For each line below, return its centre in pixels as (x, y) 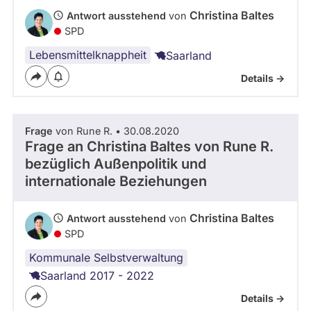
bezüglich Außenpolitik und (116, 164)
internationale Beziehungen (116, 181)
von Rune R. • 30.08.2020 (116, 131)
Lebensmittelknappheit (88, 55)
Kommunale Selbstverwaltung (106, 258)
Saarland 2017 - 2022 (97, 276)
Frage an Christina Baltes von (124, 146)
